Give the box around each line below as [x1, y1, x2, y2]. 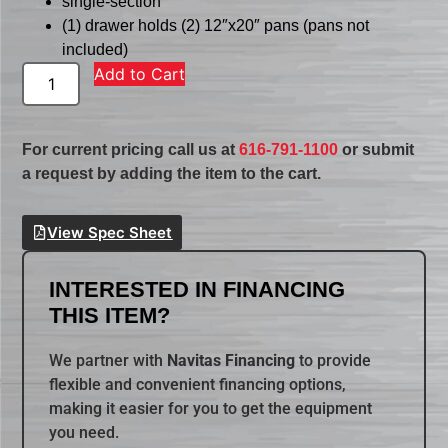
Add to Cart [94, 64, 186, 85]
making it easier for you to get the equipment [49, 399, 373, 419]
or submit [338, 141, 415, 159]
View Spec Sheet [47, 223, 173, 243]
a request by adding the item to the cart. [22, 165, 322, 183]
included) [62, 41, 129, 59]
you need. [49, 423, 120, 443]
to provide [295, 351, 372, 371]
